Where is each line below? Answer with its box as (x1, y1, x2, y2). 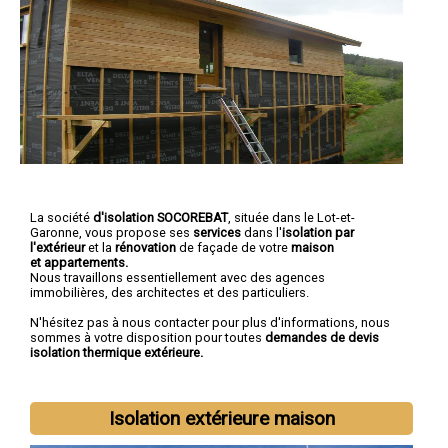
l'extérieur (30, 239, 85, 255)
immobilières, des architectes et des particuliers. (30, 284, 309, 300)
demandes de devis (265, 329, 379, 345)
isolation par (282, 224, 354, 240)
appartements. (44, 254, 128, 270)
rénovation (115, 239, 176, 255)
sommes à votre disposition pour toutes (30, 329, 265, 345)
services (193, 224, 241, 240)
